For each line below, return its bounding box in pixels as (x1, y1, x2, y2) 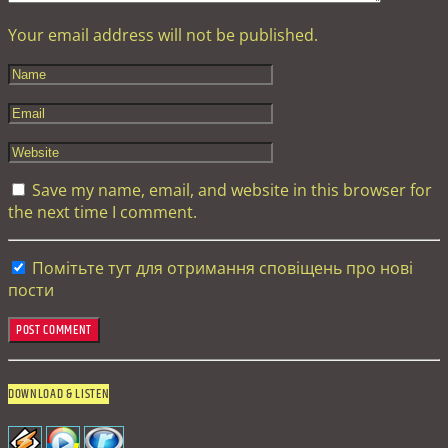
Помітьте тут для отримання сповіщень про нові (28, 257, 413, 280)
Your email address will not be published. (8, 24, 318, 47)
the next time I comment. (8, 201, 197, 224)
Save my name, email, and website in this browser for (28, 179, 432, 202)
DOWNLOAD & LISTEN (8, 383, 110, 404)
